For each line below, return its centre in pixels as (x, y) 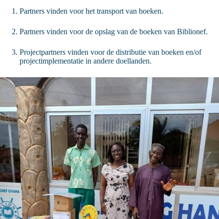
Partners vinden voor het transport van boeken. (92, 11)
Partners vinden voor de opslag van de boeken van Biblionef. (115, 32)
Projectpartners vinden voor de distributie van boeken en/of (110, 52)
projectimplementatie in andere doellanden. (87, 61)
